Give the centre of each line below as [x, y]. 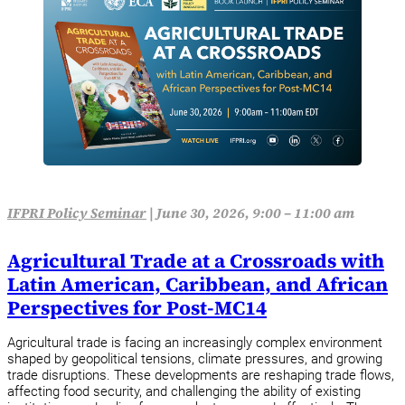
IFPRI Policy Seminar [77, 213]
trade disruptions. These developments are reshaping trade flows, [201, 375]
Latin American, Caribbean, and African [198, 285]
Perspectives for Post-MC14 [137, 308]
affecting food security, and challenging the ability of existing [184, 391]
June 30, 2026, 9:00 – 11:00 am [255, 213]
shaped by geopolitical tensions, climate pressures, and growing [195, 358]
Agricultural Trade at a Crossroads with [196, 261]
